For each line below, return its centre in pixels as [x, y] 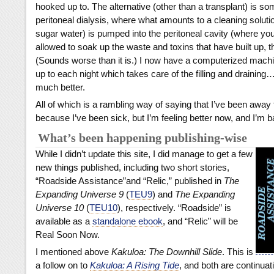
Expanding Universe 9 [80, 194]
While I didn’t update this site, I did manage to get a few [144, 154]
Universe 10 [60, 208]
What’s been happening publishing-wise [143, 138]
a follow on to [63, 265]
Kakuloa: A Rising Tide [135, 265]
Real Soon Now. [68, 235]
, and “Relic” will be [200, 221]
